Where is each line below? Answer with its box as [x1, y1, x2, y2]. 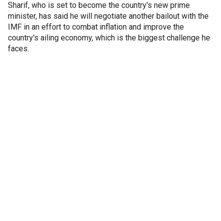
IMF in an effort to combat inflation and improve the [8, 22, 184, 32]
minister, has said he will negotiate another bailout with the [8, 11, 209, 21]
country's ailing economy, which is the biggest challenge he [8, 33, 210, 42]
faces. [8, 43, 29, 53]
